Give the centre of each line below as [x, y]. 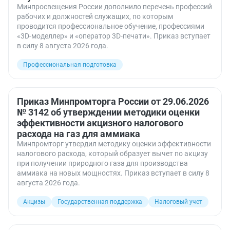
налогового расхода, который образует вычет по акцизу [112, 154]
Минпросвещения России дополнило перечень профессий [114, 7]
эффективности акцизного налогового [100, 123]
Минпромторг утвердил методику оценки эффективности [114, 144]
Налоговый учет [178, 202]
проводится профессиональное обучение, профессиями [111, 26]
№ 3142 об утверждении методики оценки [108, 112]
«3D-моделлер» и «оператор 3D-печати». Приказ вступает [114, 36]
